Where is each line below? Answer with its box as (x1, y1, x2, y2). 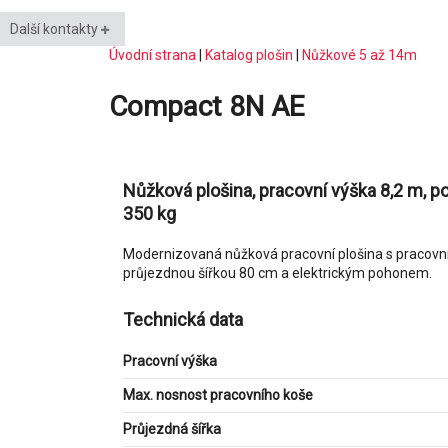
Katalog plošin (204, 46, 293, 63)
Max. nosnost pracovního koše (122, 387, 313, 404)
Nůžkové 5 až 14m (301, 46, 417, 63)
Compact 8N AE (108, 89, 304, 123)
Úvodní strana (108, 46, 196, 63)
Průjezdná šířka (122, 421, 221, 438)
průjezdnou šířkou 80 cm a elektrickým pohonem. (122, 264, 432, 281)
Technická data (122, 309, 243, 331)
